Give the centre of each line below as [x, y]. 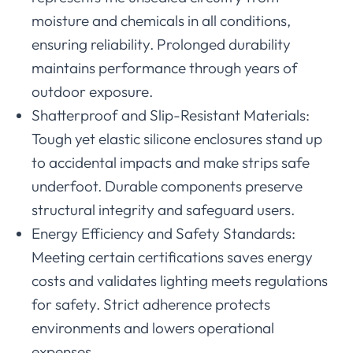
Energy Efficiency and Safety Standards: [163, 234]
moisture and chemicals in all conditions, [161, 21]
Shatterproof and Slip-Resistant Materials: [171, 115]
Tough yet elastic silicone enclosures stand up [177, 139]
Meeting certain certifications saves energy [172, 257]
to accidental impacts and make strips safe [171, 163]
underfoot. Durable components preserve [167, 186]
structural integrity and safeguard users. [163, 210]
